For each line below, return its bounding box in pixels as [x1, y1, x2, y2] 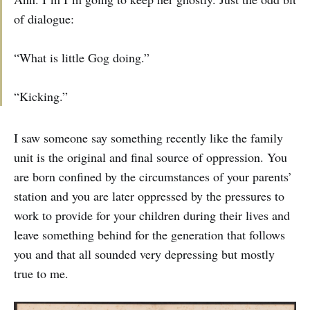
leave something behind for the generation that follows [14, 226, 285, 244]
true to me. [14, 265, 69, 282]
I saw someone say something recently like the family [14, 129, 283, 147]
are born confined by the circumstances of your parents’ [14, 168, 292, 185]
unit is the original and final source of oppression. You [14, 149, 287, 166]
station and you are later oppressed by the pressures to [14, 188, 284, 205]
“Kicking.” [14, 88, 68, 105]
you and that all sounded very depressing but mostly [14, 246, 275, 263]
